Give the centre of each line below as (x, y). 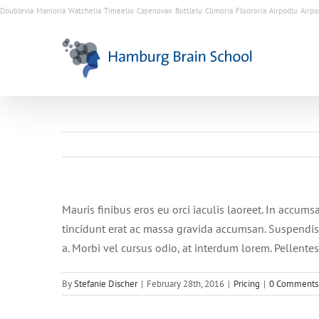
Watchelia (85, 11)
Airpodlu (283, 11)
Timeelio (119, 11)
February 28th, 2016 (185, 284)
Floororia (251, 11)
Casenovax (155, 11)
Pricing (247, 284)
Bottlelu (189, 11)
